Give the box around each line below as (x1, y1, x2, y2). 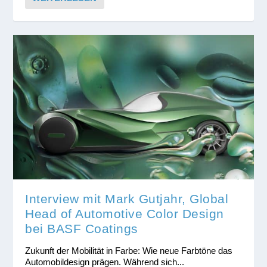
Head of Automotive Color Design (25, 207, 224, 221)
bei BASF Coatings (25, 222, 138, 236)
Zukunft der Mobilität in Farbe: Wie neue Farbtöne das (25, 246, 233, 256)
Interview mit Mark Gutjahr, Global (25, 192, 229, 206)
